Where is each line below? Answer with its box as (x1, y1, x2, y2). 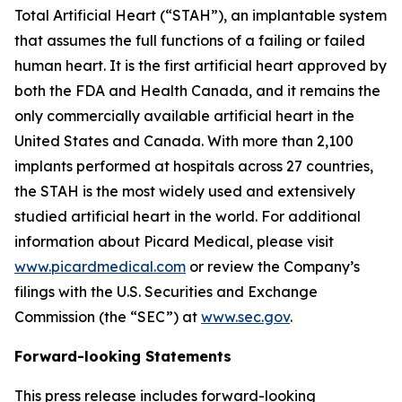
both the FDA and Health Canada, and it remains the (14, 82, 380, 100)
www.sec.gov (201, 308, 290, 326)
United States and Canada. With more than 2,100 (14, 132, 354, 150)
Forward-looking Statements (14, 347, 232, 365)
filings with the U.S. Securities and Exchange (14, 283, 318, 301)
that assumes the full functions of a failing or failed (14, 31, 365, 49)
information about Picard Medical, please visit (14, 232, 334, 250)
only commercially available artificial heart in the (14, 107, 354, 125)
